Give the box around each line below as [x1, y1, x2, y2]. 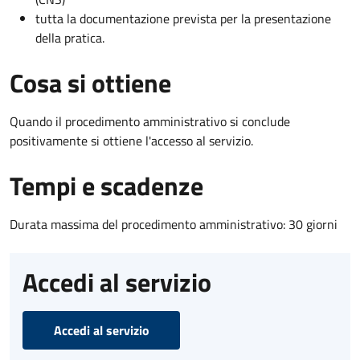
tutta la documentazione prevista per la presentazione [35, 8, 331, 28]
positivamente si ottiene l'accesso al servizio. [10, 130, 253, 150]
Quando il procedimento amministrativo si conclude [10, 111, 290, 131]
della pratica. [35, 27, 104, 47]
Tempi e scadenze [10, 166, 203, 205]
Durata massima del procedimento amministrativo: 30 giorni [10, 214, 337, 234]
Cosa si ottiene [10, 63, 171, 102]
